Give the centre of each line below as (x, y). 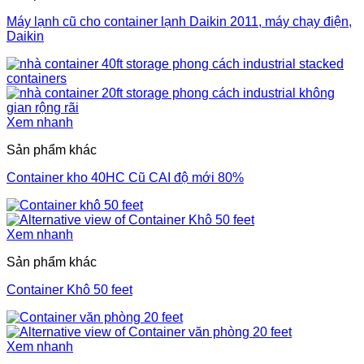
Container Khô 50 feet (69, 289)
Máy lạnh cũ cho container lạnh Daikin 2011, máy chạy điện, (179, 21)
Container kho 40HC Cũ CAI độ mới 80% (125, 177)
